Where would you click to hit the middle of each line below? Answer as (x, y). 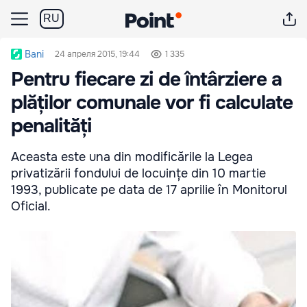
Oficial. (31, 206)
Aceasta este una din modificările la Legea (132, 157)
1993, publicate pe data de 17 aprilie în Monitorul (149, 190)
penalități (51, 126)
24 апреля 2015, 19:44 (97, 54)
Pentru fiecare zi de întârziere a (146, 79)
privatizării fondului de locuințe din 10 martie (138, 173)
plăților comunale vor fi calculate (152, 103)
